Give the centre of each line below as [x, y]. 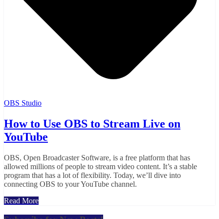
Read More [21, 201]
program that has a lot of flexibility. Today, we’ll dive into [92, 175]
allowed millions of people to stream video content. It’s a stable [100, 167]
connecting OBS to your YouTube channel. [70, 184]
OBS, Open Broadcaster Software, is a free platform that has [97, 158]
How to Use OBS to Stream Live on [92, 124]
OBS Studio [23, 103]
